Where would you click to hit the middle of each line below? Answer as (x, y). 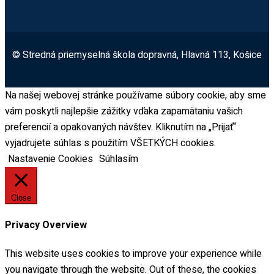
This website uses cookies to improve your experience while (133, 254)
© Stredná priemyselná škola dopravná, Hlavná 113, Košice (137, 55)
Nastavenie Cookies (50, 159)
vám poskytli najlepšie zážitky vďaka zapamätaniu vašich (124, 111)
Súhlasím (119, 159)
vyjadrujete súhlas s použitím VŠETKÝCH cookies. (110, 143)
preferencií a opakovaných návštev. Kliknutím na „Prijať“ (120, 127)
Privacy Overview (46, 225)
